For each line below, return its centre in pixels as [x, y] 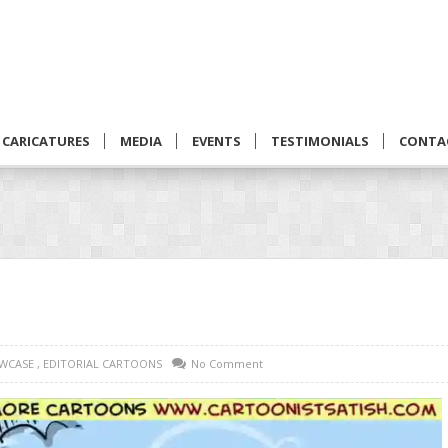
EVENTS [216, 141]
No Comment [227, 363]
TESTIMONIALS [320, 141]
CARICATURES [46, 141]
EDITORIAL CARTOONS [102, 363]
